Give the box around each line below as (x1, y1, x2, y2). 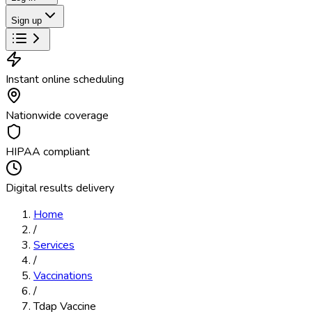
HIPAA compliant (6, 144, 90, 159)
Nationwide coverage (6, 108, 109, 123)
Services (33, 237, 75, 253)
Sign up (11, 15, 42, 26)
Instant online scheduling (6, 72, 124, 87)
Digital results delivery (6, 180, 114, 196)
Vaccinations (33, 268, 93, 283)
